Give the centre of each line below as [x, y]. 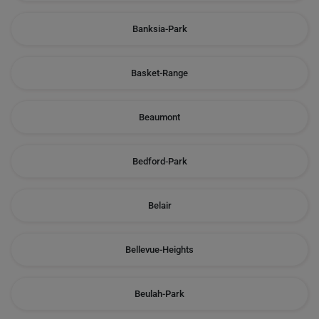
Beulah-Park [159, 294]
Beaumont [159, 117]
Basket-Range [159, 73]
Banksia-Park [159, 29]
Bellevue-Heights [159, 250]
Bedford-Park [159, 161]
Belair [159, 205]
